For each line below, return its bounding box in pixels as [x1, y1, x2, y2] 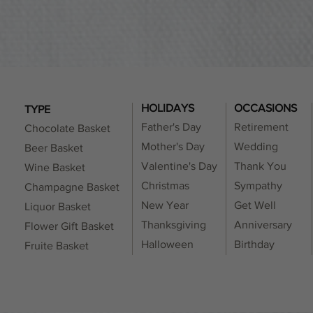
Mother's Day [141, 140, 205, 153]
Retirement [234, 121, 291, 133]
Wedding [234, 140, 278, 153]
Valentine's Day [141, 160, 217, 173]
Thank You [234, 160, 286, 173]
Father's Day [141, 121, 201, 133]
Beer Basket [24, 142, 83, 154]
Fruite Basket [24, 240, 89, 252]
